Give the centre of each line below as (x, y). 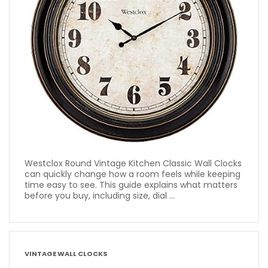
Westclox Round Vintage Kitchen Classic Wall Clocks (133, 163)
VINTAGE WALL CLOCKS (66, 254)
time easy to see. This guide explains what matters (131, 185)
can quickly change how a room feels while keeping (133, 174)
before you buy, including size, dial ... (100, 195)
